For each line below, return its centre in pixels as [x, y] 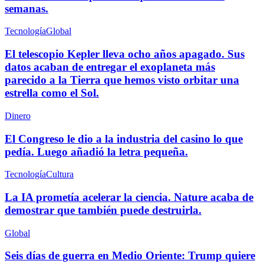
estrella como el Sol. [52, 93]
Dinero [18, 115]
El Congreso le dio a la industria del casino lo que [124, 138]
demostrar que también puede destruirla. [103, 210]
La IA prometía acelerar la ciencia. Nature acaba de [129, 197]
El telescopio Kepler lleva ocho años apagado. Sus [125, 54]
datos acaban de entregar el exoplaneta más [110, 67]
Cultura [60, 174]
